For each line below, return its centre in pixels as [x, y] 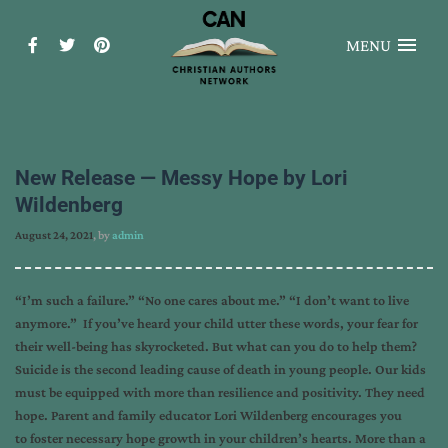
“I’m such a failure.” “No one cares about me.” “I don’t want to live [212, 300]
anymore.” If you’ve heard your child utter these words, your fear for [216, 323]
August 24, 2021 [54, 235]
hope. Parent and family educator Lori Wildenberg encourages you [208, 415]
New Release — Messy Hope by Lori [181, 178]
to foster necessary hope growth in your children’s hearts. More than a [220, 438]
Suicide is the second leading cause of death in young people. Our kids [220, 369]
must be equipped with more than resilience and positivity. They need [220, 392]
